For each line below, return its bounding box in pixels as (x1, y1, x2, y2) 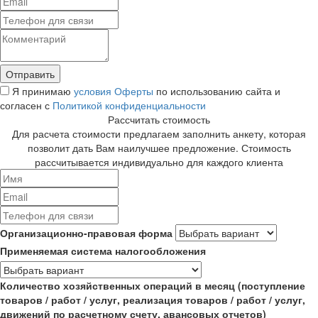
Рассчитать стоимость (108, 111, 210, 126)
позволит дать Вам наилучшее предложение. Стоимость (27, 140, 291, 155)
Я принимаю (9, 83, 74, 98)
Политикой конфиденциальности (53, 97, 206, 112)
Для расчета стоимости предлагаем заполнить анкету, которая (12, 126, 306, 141)
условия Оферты (74, 83, 153, 98)
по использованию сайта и (153, 83, 280, 98)
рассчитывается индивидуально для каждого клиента (35, 154, 283, 169)
